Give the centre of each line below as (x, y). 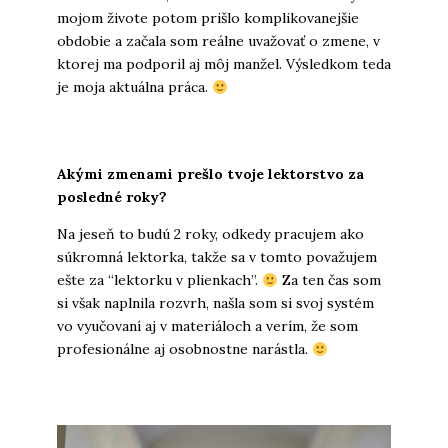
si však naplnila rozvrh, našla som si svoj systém (215, 303)
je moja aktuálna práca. (134, 87)
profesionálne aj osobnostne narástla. (184, 349)
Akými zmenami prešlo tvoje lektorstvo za (210, 174)
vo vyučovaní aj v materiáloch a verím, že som (207, 326)
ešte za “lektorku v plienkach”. (159, 280)
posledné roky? (111, 197)
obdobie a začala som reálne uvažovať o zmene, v (218, 41)
